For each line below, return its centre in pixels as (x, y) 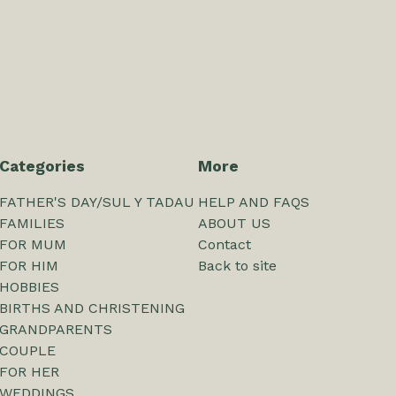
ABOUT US (234, 223)
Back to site (237, 266)
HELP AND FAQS (254, 202)
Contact (225, 244)
